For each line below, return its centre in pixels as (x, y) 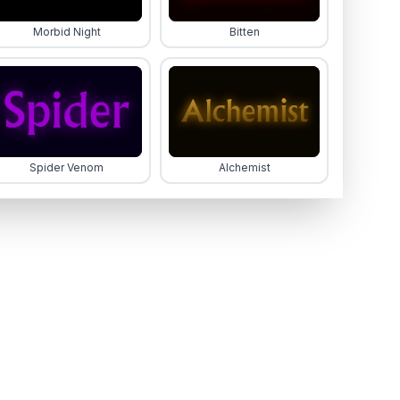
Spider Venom (67, 167)
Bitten (244, 32)
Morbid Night (67, 32)
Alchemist (244, 167)
